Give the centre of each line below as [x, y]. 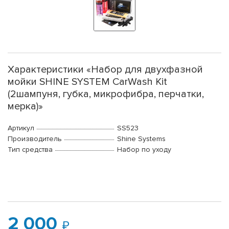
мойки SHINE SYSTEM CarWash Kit [87, 82]
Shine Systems [141, 139]
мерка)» [25, 107]
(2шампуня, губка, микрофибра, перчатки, [106, 94]
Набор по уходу [144, 150]
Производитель [35, 139]
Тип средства [30, 150]
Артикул [21, 128]
